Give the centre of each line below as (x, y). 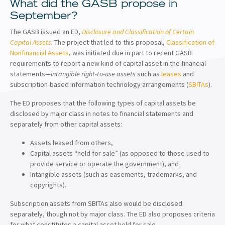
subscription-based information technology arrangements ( (99, 84)
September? (44, 16)
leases (171, 74)
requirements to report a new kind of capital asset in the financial (108, 63)
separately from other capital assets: (66, 124)
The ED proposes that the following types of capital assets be (103, 103)
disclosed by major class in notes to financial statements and (102, 113)
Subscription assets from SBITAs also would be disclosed (96, 203)
